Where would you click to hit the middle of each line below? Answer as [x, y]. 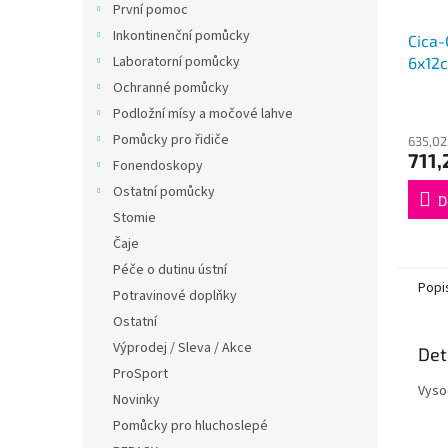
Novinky [136, 400]
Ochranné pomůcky [171, 88]
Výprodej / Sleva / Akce [182, 348]
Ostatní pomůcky [164, 192]
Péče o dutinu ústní [170, 270]
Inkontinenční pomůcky [181, 36]
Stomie [134, 218]
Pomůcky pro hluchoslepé [190, 426]
